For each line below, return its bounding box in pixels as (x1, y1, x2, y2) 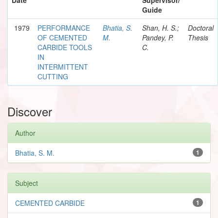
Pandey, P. (142, 32, 174, 42)
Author (15, 127, 36, 138)
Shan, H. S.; (142, 22, 179, 33)
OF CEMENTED (37, 32, 87, 42)
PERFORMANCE (37, 22, 90, 33)
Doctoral (188, 22, 214, 33)
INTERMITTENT (37, 61, 88, 72)
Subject (15, 178, 38, 188)
